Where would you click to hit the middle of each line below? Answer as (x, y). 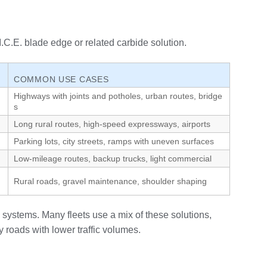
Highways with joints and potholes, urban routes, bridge (118, 96)
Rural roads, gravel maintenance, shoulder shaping (110, 181)
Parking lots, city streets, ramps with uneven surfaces (114, 141)
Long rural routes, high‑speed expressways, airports (112, 124)
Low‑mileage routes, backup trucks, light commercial (113, 158)
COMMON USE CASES (61, 79)
